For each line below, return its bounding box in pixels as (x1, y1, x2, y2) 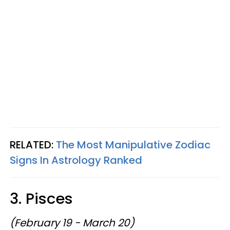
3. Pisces (10, 188, 73, 209)
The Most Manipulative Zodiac (56, 137, 210, 152)
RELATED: (10, 137, 56, 152)
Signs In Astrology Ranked (10, 152, 142, 167)
